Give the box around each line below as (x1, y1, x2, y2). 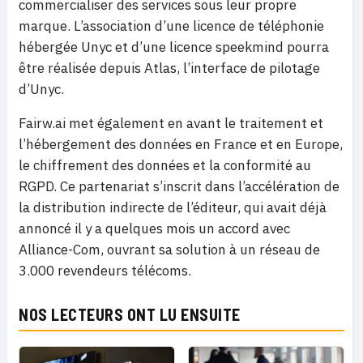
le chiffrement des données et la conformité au (19, 156, 311, 175)
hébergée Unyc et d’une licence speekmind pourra (19, 38, 329, 57)
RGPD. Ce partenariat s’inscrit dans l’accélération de (19, 177, 340, 196)
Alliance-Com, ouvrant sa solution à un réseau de (19, 241, 320, 259)
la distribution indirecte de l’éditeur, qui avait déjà (19, 199, 327, 217)
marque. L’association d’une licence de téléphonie (19, 17, 324, 36)
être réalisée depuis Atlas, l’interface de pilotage (19, 59, 320, 78)
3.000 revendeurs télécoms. (19, 262, 191, 280)
